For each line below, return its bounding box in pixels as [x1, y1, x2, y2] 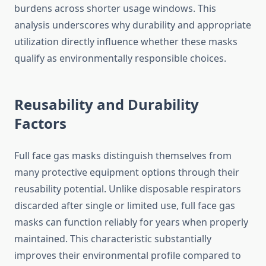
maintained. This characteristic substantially [14, 232, 211, 246]
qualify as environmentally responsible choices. [14, 52, 226, 65]
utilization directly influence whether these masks [14, 35, 237, 49]
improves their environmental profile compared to [14, 249, 241, 262]
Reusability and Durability [14, 94, 199, 115]
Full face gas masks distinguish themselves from [14, 149, 232, 163]
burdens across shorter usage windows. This [14, 2, 216, 15]
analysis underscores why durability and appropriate [14, 18, 251, 32]
